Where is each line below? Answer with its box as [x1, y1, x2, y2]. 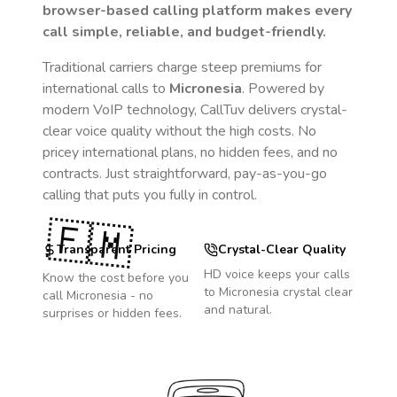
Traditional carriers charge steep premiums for [43, 58, 322, 77]
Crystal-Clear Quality [218, 241, 346, 258]
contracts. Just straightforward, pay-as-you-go [43, 164, 327, 183]
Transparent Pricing [57, 241, 176, 258]
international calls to [43, 79, 169, 98]
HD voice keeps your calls [204, 266, 350, 283]
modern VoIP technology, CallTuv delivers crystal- [43, 100, 347, 120]
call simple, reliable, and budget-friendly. [43, 22, 326, 42]
